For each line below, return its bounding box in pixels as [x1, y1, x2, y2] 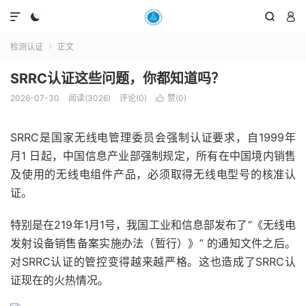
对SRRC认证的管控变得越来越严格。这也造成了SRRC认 [10, 255, 296, 268]
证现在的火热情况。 [10, 273, 109, 287]
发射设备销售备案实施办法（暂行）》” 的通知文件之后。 [10, 236, 296, 250]
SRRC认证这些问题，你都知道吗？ [10, 70, 225, 87]
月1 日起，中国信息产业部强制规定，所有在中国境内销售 [10, 149, 296, 163]
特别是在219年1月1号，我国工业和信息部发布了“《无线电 [10, 218, 296, 232]
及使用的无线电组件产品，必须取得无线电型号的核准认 [10, 167, 296, 181]
